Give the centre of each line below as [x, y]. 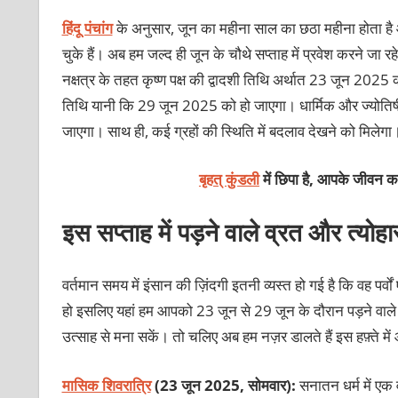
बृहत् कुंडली [229, 179]
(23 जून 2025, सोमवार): [225, 385]
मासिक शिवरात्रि [106, 385]
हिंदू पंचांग [87, 28]
